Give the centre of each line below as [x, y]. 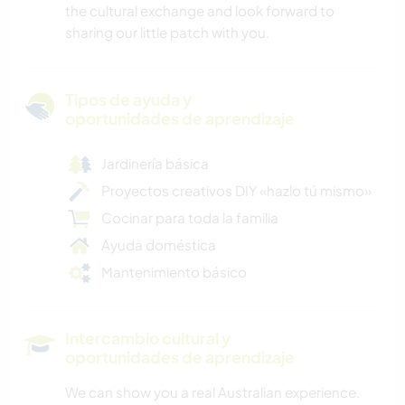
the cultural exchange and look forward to [200, 11]
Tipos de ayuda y [128, 100]
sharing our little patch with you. [167, 33]
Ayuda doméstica [159, 245]
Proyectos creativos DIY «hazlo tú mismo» [236, 191]
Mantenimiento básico [174, 272]
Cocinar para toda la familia [190, 218]
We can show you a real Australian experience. [212, 392]
